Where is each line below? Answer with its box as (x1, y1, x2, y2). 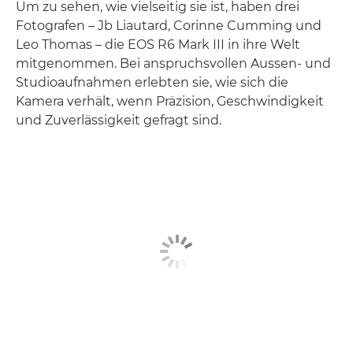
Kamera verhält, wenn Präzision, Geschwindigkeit (16, 93, 324, 109)
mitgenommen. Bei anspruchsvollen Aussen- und (16, 55, 331, 71)
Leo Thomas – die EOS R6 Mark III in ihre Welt (16, 36, 300, 52)
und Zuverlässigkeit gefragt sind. (16, 112, 221, 128)
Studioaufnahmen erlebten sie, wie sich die (16, 74, 288, 90)
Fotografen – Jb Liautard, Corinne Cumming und (16, 17, 321, 33)
